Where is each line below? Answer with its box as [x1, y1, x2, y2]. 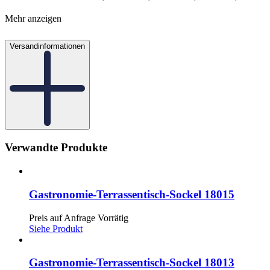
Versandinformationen [10, 41, 85, 51]
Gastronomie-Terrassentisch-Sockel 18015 [29, 187, 234, 201]
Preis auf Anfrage [29, 212, 95, 223]
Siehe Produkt [29, 223, 83, 234]
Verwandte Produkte [5, 141, 107, 154]
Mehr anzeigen [5, 13, 61, 24]
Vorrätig [98, 212, 128, 223]
